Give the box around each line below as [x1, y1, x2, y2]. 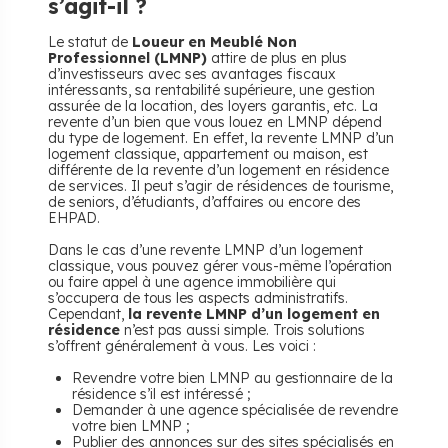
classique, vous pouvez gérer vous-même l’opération [48, 257, 392, 275]
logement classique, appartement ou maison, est [48, 145, 368, 163]
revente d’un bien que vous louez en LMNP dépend [48, 113, 382, 131]
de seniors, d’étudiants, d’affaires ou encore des [48, 193, 361, 211]
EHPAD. [48, 209, 100, 227]
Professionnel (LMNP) [48, 49, 207, 67]
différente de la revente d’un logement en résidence [48, 161, 389, 179]
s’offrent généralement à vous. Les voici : [48, 337, 316, 355]
